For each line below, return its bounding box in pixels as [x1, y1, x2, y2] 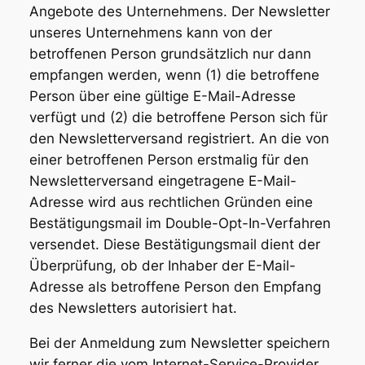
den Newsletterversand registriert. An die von [29, 130, 329, 147]
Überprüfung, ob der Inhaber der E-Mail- [29, 257, 296, 275]
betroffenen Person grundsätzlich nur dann [29, 46, 311, 63]
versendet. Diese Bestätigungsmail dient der [29, 236, 320, 253]
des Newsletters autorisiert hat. [29, 300, 237, 317]
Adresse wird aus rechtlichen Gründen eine [29, 194, 313, 211]
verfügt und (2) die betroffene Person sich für [29, 109, 328, 126]
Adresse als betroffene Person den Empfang [29, 279, 321, 296]
